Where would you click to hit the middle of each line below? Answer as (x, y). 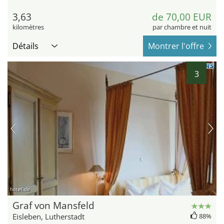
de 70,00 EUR (182, 17)
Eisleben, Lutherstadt (48, 217)
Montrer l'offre (176, 46)
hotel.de (20, 189)
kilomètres (28, 27)
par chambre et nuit (182, 27)
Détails (25, 46)
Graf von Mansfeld (53, 206)
